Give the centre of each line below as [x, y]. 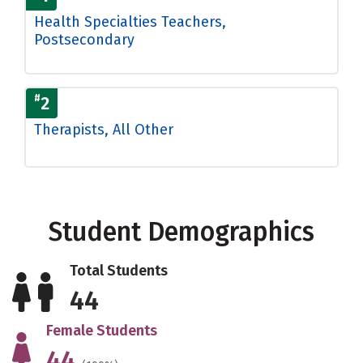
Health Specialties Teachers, [130, 21]
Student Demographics [181, 231]
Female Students [101, 330]
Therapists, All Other [104, 129]
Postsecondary [84, 39]
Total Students [119, 270]
